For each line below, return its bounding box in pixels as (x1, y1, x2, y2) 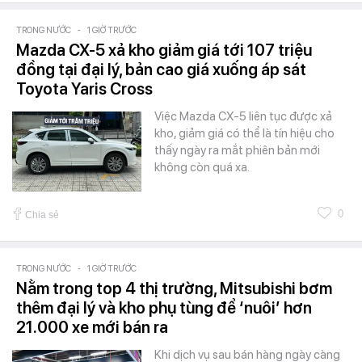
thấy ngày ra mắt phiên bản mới (154, 143, 320, 158)
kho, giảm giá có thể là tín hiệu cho (154, 126, 335, 141)
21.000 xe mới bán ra (16, 318, 168, 338)
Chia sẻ (25, 209, 59, 221)
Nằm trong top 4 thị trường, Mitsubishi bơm (16, 279, 332, 299)
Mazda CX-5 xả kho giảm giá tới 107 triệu (16, 40, 312, 61)
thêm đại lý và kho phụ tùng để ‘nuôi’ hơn (16, 298, 312, 318)
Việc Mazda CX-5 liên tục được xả (154, 109, 332, 124)
